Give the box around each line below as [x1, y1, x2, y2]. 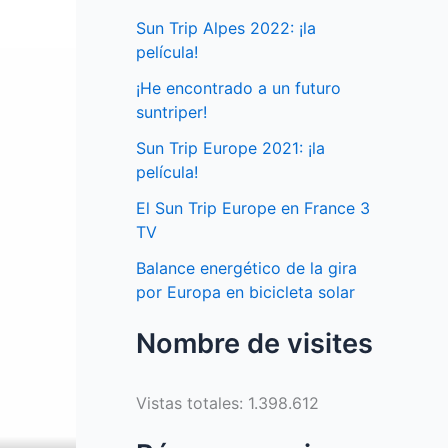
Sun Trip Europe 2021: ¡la [136, 138, 325, 159]
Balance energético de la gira [136, 258, 357, 279]
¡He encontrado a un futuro [136, 78, 341, 99]
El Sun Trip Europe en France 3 [136, 198, 370, 219]
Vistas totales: [136, 393, 248, 414]
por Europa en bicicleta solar [136, 282, 355, 303]
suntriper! [136, 102, 207, 123]
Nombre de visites [136, 327, 373, 361]
